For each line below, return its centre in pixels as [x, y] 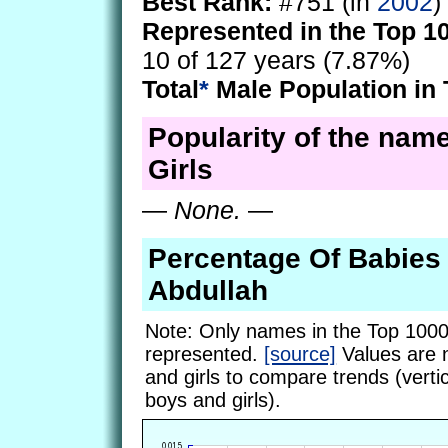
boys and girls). [213, 399]
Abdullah [207, 290]
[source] [300, 353]
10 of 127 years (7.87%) [276, 60]
